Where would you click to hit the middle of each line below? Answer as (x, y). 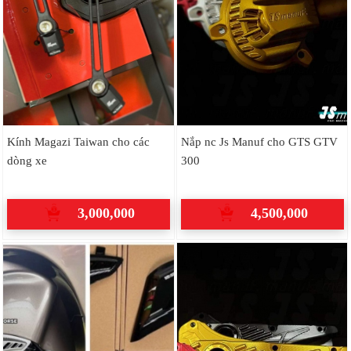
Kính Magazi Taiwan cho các (78, 141)
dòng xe (27, 160)
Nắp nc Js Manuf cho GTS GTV (259, 141)
